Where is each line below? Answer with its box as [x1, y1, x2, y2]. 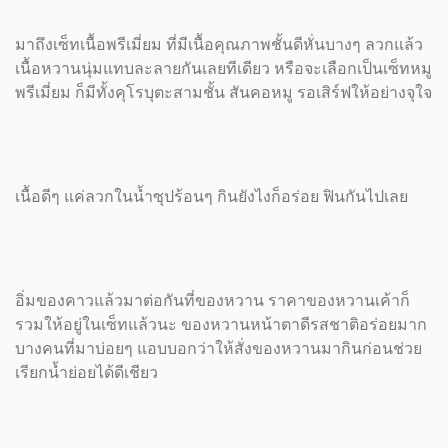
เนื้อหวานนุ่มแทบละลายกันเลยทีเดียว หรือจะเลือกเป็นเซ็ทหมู [15, 60, 432, 77]
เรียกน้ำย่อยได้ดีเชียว [15, 364, 158, 381]
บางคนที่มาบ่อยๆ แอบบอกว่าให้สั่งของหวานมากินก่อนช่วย [15, 340, 422, 357]
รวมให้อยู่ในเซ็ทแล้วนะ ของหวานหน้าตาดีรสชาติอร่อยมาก [15, 316, 427, 333]
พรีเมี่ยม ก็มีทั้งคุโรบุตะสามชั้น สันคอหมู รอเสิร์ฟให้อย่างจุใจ [15, 84, 432, 101]
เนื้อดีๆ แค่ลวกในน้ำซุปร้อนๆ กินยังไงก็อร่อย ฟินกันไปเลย [15, 188, 412, 205]
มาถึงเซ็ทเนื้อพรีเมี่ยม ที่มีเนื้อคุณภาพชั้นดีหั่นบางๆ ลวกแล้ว [15, 36, 423, 53]
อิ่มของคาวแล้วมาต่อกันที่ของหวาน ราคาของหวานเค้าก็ [15, 292, 410, 309]
